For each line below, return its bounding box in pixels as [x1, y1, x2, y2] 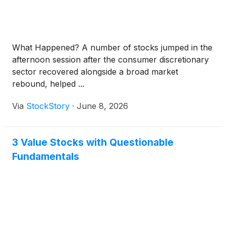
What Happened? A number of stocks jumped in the [12, 42, 212, 52]
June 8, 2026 [77, 101, 128, 111]
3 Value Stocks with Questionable [12, 136, 174, 148]
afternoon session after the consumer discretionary [12, 54, 209, 65]
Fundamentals [12, 150, 79, 162]
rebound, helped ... [12, 79, 84, 89]
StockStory [26, 101, 70, 111]
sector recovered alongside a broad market [12, 67, 178, 77]
